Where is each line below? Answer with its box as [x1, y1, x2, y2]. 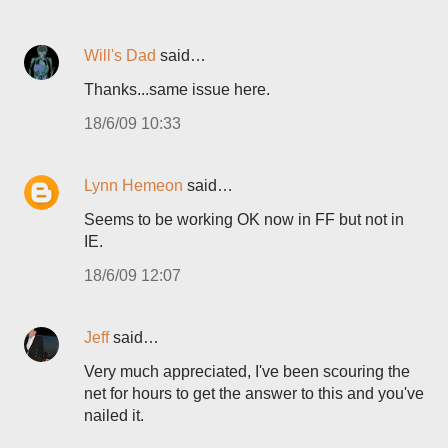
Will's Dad [84, 47, 156, 64]
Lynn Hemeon [84, 177, 183, 194]
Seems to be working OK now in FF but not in [84, 211, 404, 228]
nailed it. [84, 407, 144, 424]
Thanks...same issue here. [84, 81, 270, 98]
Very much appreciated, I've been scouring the [84, 363, 410, 380]
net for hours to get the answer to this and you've [84, 385, 424, 402]
